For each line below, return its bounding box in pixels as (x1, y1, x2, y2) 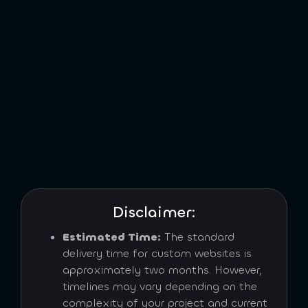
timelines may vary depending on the (63, 279, 257, 294)
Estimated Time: (63, 230, 161, 245)
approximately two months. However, (63, 263, 262, 278)
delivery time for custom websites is (63, 246, 252, 261)
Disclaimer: (112, 202, 196, 223)
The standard (161, 230, 234, 245)
